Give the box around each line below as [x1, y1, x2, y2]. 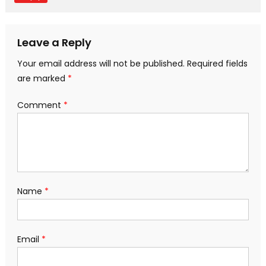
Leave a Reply [17, 35, 91, 50]
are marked [17, 72, 68, 85]
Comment [17, 99, 64, 112]
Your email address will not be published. [17, 58, 185, 70]
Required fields [186, 58, 248, 70]
